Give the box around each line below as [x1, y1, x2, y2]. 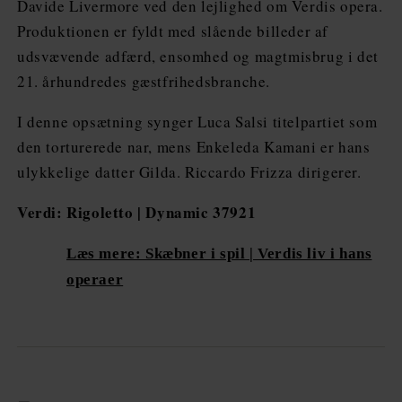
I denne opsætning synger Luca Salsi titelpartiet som [17, 111, 378, 132]
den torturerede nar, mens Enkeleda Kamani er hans [17, 136, 371, 157]
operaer [66, 271, 124, 288]
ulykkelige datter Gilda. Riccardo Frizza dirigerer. [17, 162, 362, 182]
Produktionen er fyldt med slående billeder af [17, 21, 329, 41]
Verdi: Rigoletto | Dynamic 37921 [17, 201, 257, 223]
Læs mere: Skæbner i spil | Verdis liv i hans [66, 245, 372, 262]
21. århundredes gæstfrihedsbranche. [17, 71, 271, 92]
